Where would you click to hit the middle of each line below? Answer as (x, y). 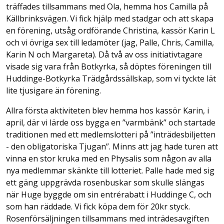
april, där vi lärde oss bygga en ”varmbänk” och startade (111, 122)
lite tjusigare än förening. (53, 90)
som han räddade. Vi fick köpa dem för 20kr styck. (98, 206)
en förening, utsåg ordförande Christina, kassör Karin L (110, 30)
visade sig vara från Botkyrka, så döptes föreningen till (109, 66)
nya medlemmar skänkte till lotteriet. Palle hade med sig (110, 170)
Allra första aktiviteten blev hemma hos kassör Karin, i (107, 110)
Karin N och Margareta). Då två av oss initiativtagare (104, 54)
